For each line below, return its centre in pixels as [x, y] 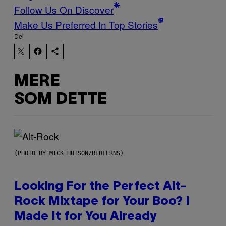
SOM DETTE [61, 99]
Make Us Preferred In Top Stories [86, 25]
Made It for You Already [85, 217]
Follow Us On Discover [64, 10]
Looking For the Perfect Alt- [100, 187]
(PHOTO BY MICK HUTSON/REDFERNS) [69, 154]
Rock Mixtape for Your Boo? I [102, 202]
